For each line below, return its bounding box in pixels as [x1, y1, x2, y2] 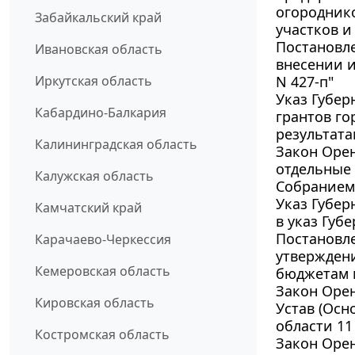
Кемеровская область [35, 262, 170, 281]
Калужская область [35, 167, 154, 185]
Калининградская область [35, 136, 197, 154]
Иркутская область [35, 72, 152, 90]
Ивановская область [35, 40, 162, 59]
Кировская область [35, 294, 155, 312]
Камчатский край [35, 199, 142, 217]
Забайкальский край [35, 9, 162, 27]
